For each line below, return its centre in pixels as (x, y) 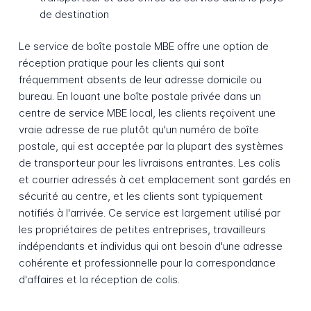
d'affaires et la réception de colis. (99, 280)
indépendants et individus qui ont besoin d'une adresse (150, 246)
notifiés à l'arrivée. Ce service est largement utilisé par (149, 213)
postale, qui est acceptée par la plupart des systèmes (151, 146)
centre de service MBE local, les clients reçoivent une (147, 113)
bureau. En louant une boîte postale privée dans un (140, 96)
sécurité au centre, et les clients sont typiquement (141, 196)
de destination (74, 14)
